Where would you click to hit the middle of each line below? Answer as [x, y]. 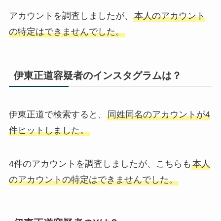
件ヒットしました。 [49, 130]
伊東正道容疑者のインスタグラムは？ [97, 75]
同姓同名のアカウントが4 [159, 114]
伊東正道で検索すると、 [57, 114]
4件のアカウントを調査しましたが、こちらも [100, 164]
